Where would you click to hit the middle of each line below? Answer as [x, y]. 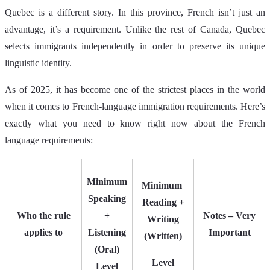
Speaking [107, 199]
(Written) [163, 236]
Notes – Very [229, 216]
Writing [163, 219]
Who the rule [43, 216]
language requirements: [49, 140]
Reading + [163, 202]
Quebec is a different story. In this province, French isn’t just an [135, 13]
